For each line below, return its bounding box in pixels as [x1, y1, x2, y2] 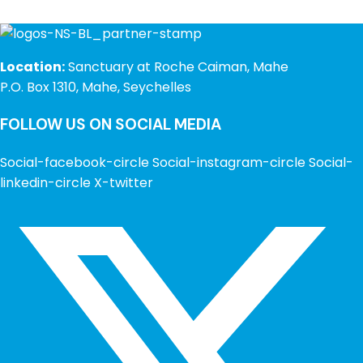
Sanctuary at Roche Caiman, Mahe [65, 58, 288, 77]
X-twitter [94, 173, 153, 193]
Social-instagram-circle [152, 153, 305, 173]
